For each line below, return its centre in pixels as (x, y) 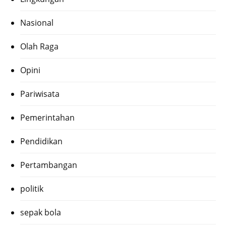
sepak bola (41, 213)
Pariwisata (40, 94)
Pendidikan (41, 142)
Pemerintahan (47, 118)
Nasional (37, 23)
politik (32, 189)
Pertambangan (49, 165)
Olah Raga (39, 47)
